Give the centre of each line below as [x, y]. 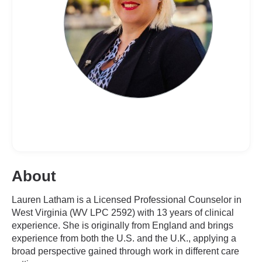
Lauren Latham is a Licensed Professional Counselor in [127, 200]
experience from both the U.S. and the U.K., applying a [124, 238]
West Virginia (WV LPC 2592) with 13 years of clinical [123, 213]
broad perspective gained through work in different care [125, 251]
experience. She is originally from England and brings [123, 225]
